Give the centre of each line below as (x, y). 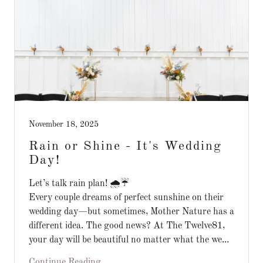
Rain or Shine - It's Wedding (125, 146)
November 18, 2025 (64, 124)
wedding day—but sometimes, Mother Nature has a (131, 212)
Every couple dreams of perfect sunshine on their (126, 198)
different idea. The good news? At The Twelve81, (127, 226)
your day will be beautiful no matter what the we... (129, 240)
